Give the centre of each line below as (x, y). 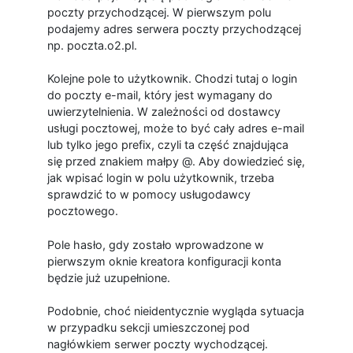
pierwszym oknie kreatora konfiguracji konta (164, 261)
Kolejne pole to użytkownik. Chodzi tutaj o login (172, 79)
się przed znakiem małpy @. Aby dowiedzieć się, (176, 162)
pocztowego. (82, 211)
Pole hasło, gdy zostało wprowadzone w (155, 244)
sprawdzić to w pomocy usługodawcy (149, 195)
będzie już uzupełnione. (108, 277)
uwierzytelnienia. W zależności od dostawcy (163, 112)
